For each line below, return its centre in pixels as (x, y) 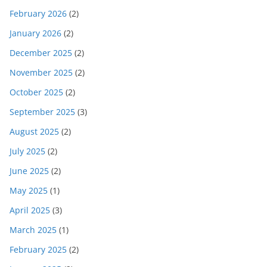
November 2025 (41, 72)
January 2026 (35, 33)
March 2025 (33, 229)
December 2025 (41, 52)
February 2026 (38, 13)
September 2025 (42, 111)
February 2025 (38, 249)
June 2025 (29, 170)
